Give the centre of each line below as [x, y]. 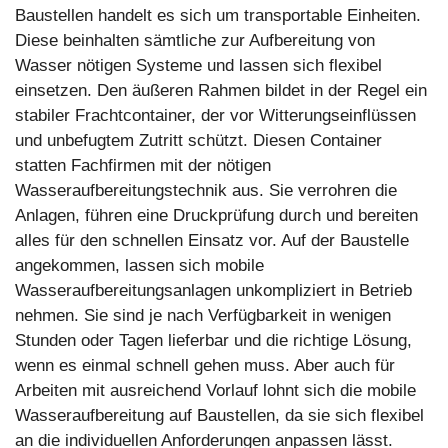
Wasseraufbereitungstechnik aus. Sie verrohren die [206, 191]
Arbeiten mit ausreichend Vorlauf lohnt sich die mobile [215, 391]
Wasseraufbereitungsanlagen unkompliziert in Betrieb [213, 291]
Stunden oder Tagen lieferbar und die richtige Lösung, [213, 341]
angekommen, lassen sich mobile [139, 266]
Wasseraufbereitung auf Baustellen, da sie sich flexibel [219, 416]
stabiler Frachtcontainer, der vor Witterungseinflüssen [215, 116]
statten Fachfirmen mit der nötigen [143, 166]
